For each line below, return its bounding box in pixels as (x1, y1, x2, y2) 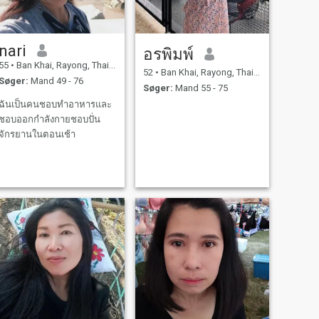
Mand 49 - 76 (28, 75, 83, 87)
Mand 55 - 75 (172, 83, 228, 94)
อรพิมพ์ (142, 44, 194, 63)
